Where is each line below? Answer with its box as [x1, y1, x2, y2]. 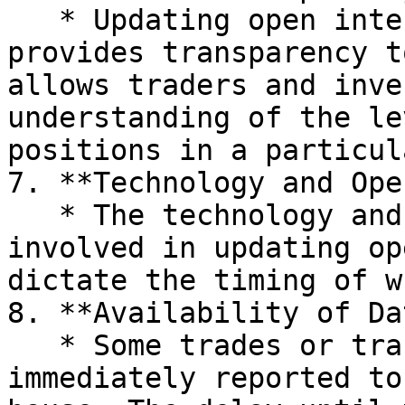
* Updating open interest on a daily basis [7, 4, 59, 36]
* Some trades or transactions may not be [7, 329, 59, 362]
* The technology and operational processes [7, 199, 59, 231]
